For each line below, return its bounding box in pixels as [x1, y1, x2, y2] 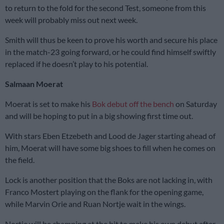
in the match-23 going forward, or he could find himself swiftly [5, 46, 216, 56]
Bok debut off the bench [92, 98, 174, 108]
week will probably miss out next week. [5, 14, 137, 24]
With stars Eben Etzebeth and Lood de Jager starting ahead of [5, 130, 215, 140]
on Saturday [174, 98, 217, 108]
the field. [5, 154, 34, 164]
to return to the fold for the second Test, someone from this [5, 2, 206, 12]
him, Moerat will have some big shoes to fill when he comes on [5, 142, 215, 152]
